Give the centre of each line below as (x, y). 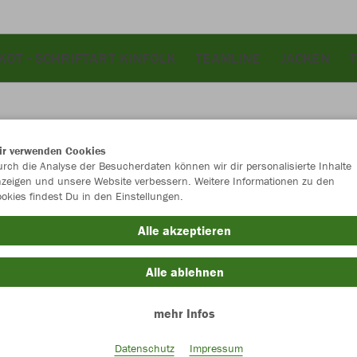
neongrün (324, 202)
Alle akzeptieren (184, 230)
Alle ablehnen (184, 272)
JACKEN (305, 57)
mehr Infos (184, 313)
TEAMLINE (228, 57)
